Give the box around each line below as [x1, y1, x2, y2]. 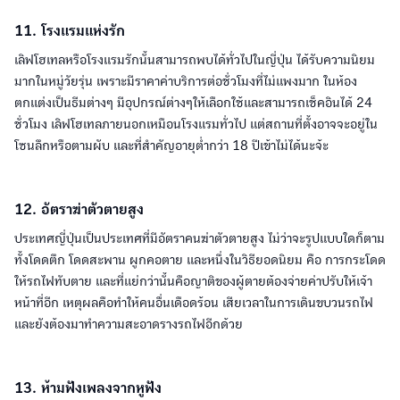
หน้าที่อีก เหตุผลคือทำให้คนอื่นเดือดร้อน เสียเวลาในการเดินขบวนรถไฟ [14, 296, 373, 311]
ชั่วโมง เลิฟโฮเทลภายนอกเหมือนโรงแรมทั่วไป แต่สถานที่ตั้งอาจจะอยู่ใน [14, 117, 378, 132]
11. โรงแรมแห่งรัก [14, 23, 125, 40]
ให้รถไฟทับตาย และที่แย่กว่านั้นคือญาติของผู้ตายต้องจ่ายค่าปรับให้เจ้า [14, 274, 372, 289]
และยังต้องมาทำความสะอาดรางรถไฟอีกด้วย [14, 317, 243, 332]
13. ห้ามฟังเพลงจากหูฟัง [14, 380, 162, 397]
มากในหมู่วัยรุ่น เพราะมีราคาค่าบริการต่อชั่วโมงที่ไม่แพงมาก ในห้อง [14, 74, 357, 89]
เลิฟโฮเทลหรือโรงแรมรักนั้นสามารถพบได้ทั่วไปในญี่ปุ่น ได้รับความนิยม [14, 53, 375, 68]
